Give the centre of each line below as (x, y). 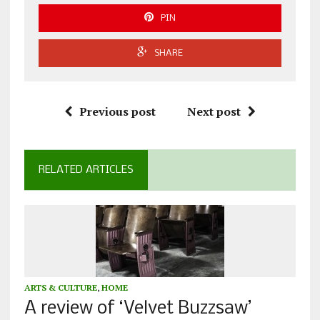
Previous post (117, 111)
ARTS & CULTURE (60, 287)
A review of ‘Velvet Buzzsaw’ (138, 309)
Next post (214, 111)
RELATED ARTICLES (86, 170)
